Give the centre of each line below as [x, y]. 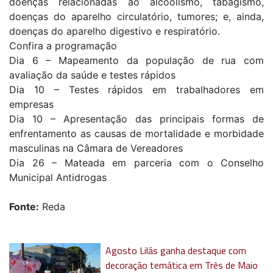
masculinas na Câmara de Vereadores [96, 148]
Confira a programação [65, 45]
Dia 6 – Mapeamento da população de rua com [136, 60]
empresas [31, 104]
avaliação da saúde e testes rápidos [92, 75]
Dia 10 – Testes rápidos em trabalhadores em [136, 89]
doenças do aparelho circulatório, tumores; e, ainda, [136, 16]
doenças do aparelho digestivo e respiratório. [115, 31]
